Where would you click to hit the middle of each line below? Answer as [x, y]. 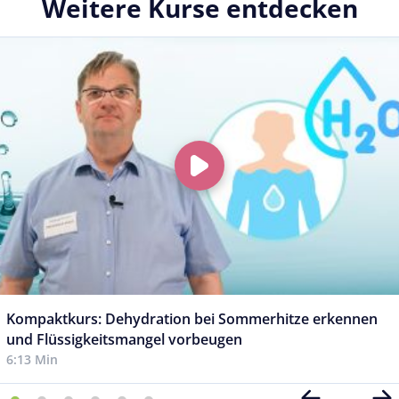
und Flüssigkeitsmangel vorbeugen [124, 339]
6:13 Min [32, 359]
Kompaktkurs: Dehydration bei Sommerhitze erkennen [192, 318]
